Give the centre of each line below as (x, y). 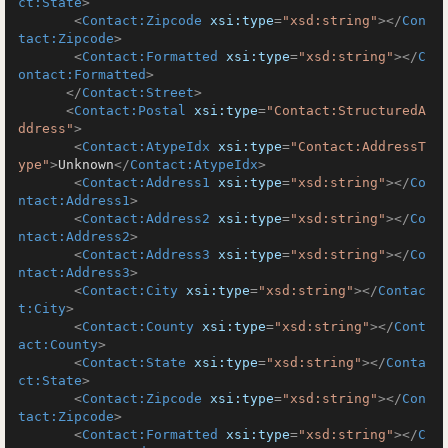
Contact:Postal (130, 110)
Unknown (86, 164)
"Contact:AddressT (358, 146)
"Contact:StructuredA (346, 110)
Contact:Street (138, 92)
